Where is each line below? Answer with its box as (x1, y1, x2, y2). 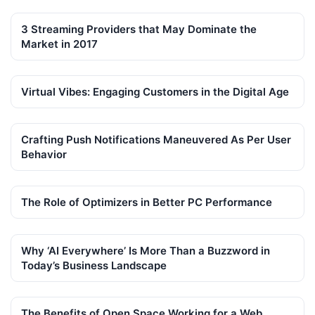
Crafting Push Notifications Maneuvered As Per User (21, 133, 291, 147)
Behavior (21, 148, 67, 162)
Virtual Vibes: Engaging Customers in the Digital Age (21, 85, 289, 99)
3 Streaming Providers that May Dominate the (21, 22, 257, 36)
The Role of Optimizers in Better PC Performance (21, 195, 272, 210)
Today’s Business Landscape (21, 258, 167, 272)
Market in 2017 (21, 37, 98, 51)
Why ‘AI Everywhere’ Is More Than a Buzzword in (21, 243, 270, 257)
